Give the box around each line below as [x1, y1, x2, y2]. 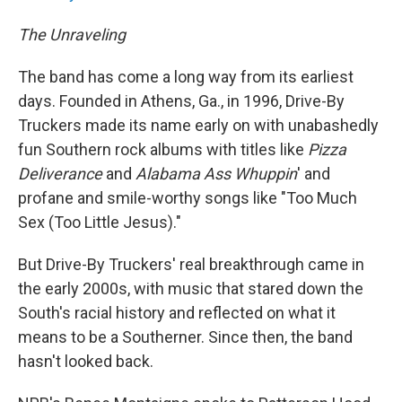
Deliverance [18, 164, 102, 183]
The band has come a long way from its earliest [18, 67, 354, 86]
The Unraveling [18, 25, 126, 44]
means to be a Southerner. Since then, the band [18, 328, 353, 346]
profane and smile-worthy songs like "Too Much [18, 188, 357, 207]
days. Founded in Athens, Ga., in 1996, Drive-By [18, 92, 345, 110]
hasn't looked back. [18, 352, 153, 371]
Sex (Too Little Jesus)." [18, 213, 181, 232]
